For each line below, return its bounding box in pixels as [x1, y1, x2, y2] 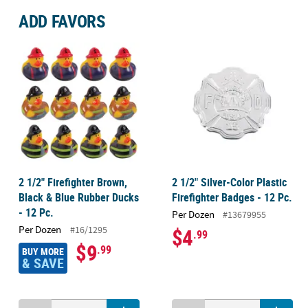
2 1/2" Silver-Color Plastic [171, 174, 287, 190]
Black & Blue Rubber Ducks [18, 189, 139, 205]
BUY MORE [21, 245, 64, 258]
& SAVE [21, 254, 64, 273]
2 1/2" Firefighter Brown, [18, 174, 127, 190]
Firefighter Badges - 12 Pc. [171, 189, 292, 205]
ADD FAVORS [18, 9, 106, 32]
